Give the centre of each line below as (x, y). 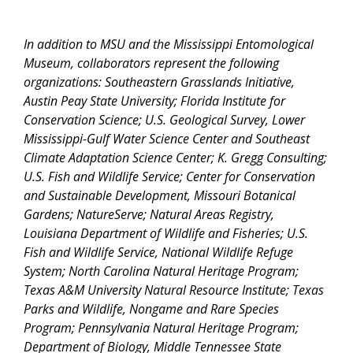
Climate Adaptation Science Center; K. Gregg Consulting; (175, 157)
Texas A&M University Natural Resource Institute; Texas (174, 290)
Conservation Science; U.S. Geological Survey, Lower (164, 119)
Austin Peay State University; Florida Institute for (154, 100)
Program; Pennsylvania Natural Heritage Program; (161, 327)
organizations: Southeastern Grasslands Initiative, (159, 82)
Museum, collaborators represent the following (151, 63)
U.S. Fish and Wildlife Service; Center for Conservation (169, 176)
